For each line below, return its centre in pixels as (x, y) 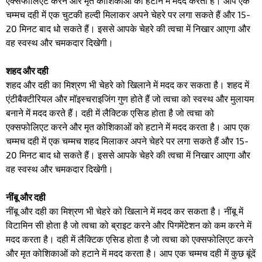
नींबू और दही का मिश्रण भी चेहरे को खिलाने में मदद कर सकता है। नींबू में (125, 211)
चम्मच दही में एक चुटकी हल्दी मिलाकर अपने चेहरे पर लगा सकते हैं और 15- (128, 14)
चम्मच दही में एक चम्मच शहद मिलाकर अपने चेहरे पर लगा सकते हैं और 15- (127, 140)
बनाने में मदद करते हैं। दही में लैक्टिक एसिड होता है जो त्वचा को (110, 112)
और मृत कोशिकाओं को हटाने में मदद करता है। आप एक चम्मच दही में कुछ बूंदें (131, 253)
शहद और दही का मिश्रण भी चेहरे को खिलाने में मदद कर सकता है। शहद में (127, 84)
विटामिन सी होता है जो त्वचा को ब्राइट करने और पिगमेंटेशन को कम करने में (129, 225)
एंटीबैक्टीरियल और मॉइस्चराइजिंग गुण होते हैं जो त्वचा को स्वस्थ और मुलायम (130, 98)
